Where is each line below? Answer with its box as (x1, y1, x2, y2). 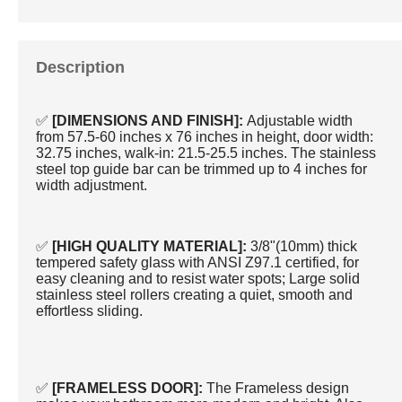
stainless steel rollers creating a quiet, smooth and (36, 286, 354, 302)
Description (36, 57, 126, 76)
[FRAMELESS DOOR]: (52, 380, 207, 396)
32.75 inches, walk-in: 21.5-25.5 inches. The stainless (36, 144, 377, 161)
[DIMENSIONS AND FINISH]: (52, 112, 244, 128)
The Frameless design (206, 380, 350, 396)
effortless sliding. (36, 302, 144, 319)
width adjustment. (36, 177, 148, 193)
